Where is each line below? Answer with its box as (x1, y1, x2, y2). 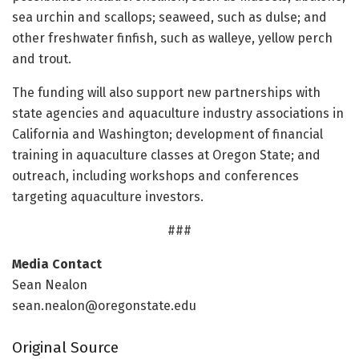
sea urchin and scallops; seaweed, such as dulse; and (12, 9, 327, 25)
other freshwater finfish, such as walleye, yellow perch (12, 30, 333, 46)
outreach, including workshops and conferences (12, 167, 299, 184)
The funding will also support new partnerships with (12, 84, 321, 100)
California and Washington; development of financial (12, 126, 323, 142)
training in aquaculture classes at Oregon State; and (12, 147, 321, 163)
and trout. (12, 50, 71, 67)
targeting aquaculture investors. (12, 188, 204, 204)
